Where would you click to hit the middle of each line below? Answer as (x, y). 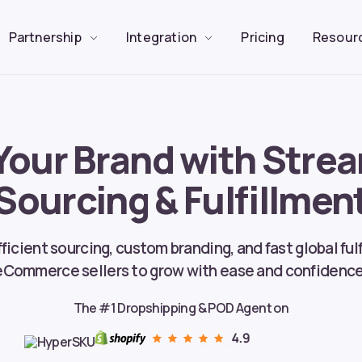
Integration (162, 37)
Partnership (45, 37)
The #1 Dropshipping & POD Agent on (181, 308)
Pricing (263, 37)
